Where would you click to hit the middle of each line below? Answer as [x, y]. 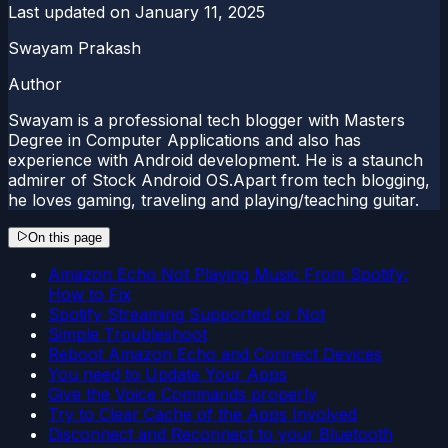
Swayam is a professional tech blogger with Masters [206, 119]
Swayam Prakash [74, 47]
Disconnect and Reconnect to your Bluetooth [220, 433]
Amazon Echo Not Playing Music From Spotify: [228, 273]
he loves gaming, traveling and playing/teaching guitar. [213, 199]
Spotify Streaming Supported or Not [186, 313]
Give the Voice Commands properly [182, 393]
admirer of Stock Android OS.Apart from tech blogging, [219, 179]
